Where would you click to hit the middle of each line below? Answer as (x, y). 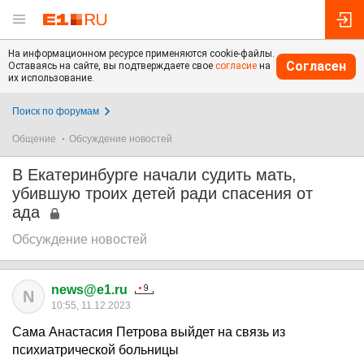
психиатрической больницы (95, 350)
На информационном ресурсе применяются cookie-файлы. (141, 54)
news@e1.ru (89, 290)
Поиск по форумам (56, 111)
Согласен (316, 66)
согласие (236, 66)
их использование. (51, 78)
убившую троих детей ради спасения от (162, 193)
